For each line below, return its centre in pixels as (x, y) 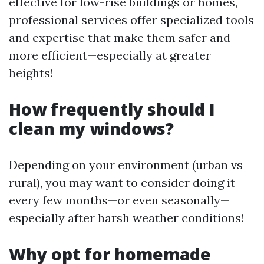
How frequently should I (112, 109)
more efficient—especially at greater (110, 55)
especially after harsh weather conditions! (126, 218)
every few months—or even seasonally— (119, 200)
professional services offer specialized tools (131, 20)
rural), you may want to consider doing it (122, 182)
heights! (31, 73)
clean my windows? (91, 128)
